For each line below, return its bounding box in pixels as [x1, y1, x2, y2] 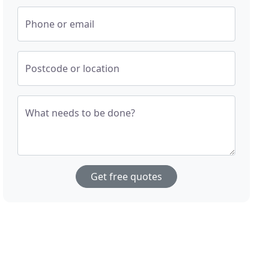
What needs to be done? [25, 106, 136, 120]
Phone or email [25, 17, 95, 31]
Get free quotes [91, 170, 163, 184]
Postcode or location [25, 62, 120, 76]
